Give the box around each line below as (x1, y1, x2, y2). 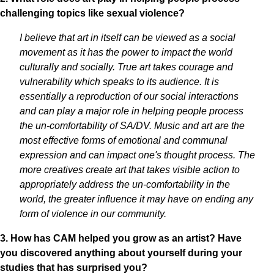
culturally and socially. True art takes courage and (20, 62, 233, 72)
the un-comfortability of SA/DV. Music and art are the (20, 120, 245, 131)
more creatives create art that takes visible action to (20, 165, 240, 175)
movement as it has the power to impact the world (20, 47, 232, 57)
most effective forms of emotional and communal (20, 135, 228, 146)
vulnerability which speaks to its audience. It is (20, 76, 219, 87)
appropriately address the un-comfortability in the (20, 179, 230, 190)
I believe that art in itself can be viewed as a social (20, 32, 235, 43)
